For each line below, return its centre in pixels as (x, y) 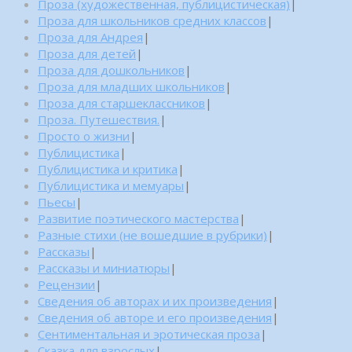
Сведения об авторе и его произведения (155, 317)
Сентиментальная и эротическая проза (149, 334)
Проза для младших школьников (131, 86)
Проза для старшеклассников (121, 103)
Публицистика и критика (108, 169)
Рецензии (66, 284)
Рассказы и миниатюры (104, 268)
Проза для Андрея (90, 37)
